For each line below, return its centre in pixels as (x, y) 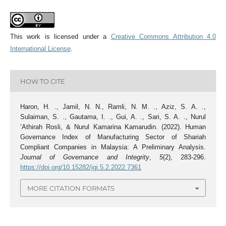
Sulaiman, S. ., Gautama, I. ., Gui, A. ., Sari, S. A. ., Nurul (113, 117)
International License (40, 49)
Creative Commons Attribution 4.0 (163, 37)
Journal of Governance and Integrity (84, 157)
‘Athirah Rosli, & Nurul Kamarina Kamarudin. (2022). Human (113, 127)
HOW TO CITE (42, 81)
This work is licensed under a (60, 37)
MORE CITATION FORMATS (71, 188)
